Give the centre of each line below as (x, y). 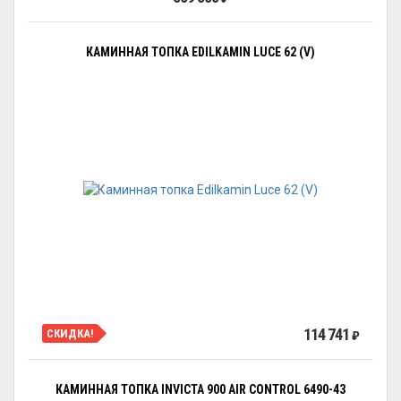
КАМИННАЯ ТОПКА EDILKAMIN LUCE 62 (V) (200, 52)
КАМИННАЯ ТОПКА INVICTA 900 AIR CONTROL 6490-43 (200, 389)
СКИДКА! (70, 333)
